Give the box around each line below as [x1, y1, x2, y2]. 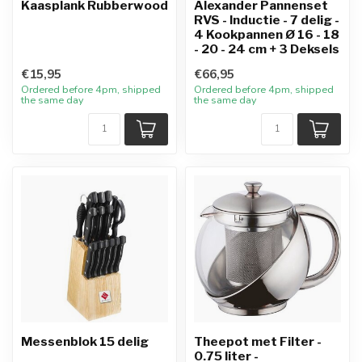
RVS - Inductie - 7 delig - [194, 12, 339, 27]
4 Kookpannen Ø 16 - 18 [194, 27, 339, 42]
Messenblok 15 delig [21, 334, 149, 349]
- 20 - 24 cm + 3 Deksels [194, 41, 339, 57]
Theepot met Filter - [194, 334, 322, 349]
